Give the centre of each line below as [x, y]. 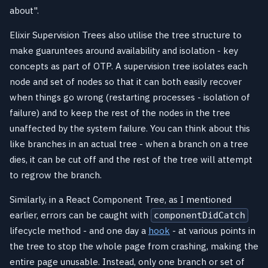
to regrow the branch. [56, 175]
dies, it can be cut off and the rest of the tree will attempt [131, 159]
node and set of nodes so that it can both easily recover [126, 81]
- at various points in [213, 230]
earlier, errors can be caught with [80, 215]
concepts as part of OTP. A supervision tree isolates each [129, 66]
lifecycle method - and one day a [79, 230]
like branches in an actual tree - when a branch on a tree [129, 144]
